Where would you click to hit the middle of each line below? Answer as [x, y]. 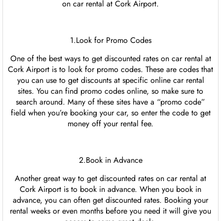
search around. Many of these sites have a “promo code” [110, 102]
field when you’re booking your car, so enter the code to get [110, 113]
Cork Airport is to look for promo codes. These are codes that [110, 70]
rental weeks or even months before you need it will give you [110, 211]
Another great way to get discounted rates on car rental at [110, 179]
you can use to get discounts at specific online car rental [110, 80]
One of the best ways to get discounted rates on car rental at [110, 59]
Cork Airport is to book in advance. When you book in [110, 189]
